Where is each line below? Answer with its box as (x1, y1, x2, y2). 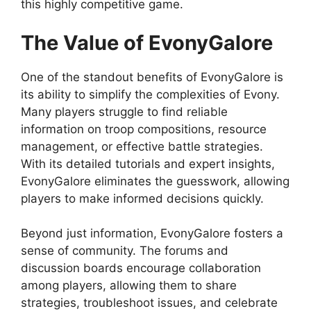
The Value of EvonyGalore (21, 30, 273, 55)
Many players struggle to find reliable (21, 104, 228, 119)
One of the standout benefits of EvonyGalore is (21, 69, 283, 84)
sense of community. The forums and (21, 244, 228, 258)
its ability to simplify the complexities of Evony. (21, 87, 280, 101)
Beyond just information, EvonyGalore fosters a (21, 226, 283, 241)
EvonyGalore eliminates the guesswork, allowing (21, 174, 289, 188)
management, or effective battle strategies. (21, 139, 263, 153)
